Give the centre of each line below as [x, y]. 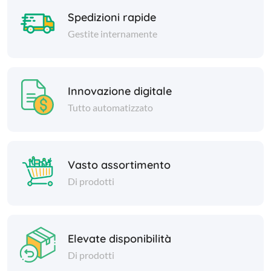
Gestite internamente [113, 33]
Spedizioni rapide [112, 17]
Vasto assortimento [119, 165]
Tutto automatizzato [110, 107]
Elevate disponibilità [119, 238]
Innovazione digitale [120, 91]
